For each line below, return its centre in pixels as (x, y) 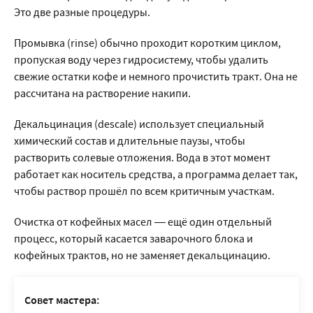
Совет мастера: (62, 300)
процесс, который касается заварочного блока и (133, 238)
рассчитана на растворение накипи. (102, 93)
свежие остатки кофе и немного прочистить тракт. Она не (156, 76)
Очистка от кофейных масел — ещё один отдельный (143, 221)
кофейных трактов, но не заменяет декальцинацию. (142, 255)
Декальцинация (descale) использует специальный (139, 124)
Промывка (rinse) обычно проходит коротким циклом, (147, 43)
